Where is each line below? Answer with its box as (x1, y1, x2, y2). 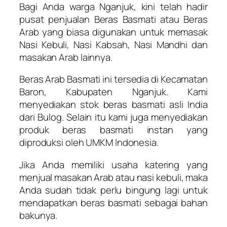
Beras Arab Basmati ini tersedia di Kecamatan (19, 72, 208, 86)
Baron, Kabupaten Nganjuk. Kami (19, 85, 208, 99)
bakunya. (19, 208, 58, 222)
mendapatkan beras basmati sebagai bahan (19, 196, 208, 209)
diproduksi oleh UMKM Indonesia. (19, 136, 159, 149)
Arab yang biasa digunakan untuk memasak (19, 25, 208, 39)
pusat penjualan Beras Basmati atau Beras (19, 12, 208, 26)
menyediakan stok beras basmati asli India (19, 98, 208, 111)
